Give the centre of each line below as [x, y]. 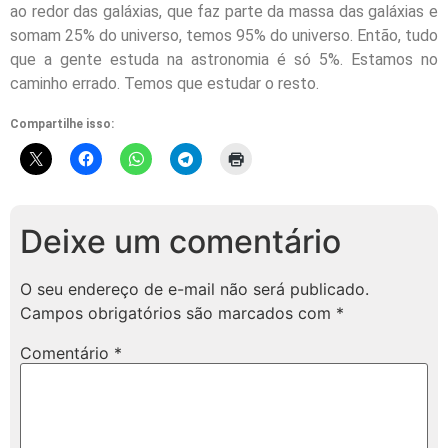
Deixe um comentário [180, 241]
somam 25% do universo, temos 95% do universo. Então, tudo [224, 36]
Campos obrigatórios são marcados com [178, 312]
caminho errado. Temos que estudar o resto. [164, 84]
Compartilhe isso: [62, 123]
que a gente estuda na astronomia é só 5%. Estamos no [224, 60]
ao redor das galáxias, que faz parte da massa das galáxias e [224, 12]
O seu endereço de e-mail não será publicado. [194, 288]
